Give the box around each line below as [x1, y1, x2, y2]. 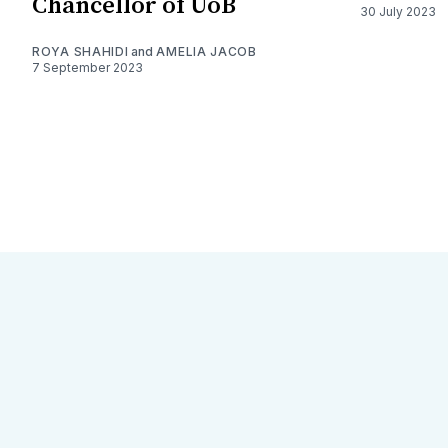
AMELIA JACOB [156, 43, 257, 59]
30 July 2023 [360, 3, 436, 19]
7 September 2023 [32, 59, 143, 75]
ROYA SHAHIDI [32, 43, 129, 59]
